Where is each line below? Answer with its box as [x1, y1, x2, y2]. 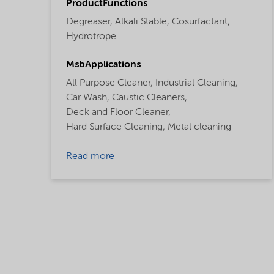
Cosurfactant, [172, 17, 230, 27]
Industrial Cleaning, [155, 78, 238, 88]
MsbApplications [66, 59, 141, 70]
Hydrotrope [66, 31, 116, 42]
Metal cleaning [168, 122, 231, 132]
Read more [66, 151, 114, 161]
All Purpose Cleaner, [66, 78, 153, 88]
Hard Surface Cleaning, [66, 122, 165, 132]
